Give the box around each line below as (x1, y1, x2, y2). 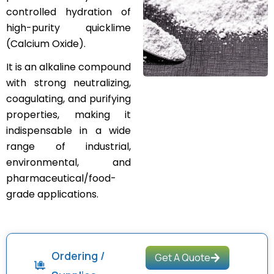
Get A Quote (155, 251, 211, 264)
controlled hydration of (6, 5, 131, 19)
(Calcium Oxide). (6, 37, 86, 51)
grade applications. (6, 187, 98, 201)
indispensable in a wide (6, 124, 131, 138)
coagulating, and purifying (6, 92, 131, 106)
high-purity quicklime (6, 21, 131, 35)
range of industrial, (6, 139, 131, 154)
